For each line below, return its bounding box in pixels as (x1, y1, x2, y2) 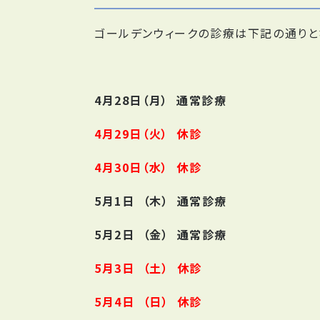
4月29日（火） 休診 (94, 125, 202, 142)
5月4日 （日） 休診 (94, 293, 202, 310)
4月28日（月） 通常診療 (94, 91, 227, 109)
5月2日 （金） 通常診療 (94, 226, 228, 243)
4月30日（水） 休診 (94, 159, 202, 176)
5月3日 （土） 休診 (94, 259, 202, 276)
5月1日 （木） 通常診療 (94, 192, 228, 209)
